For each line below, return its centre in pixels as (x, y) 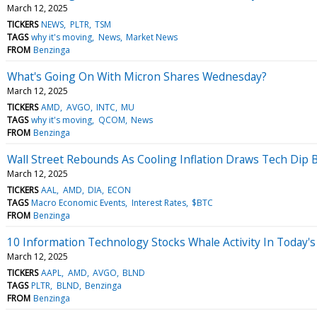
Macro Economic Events (79, 202)
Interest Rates (158, 202)
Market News (151, 37)
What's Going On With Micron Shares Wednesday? (137, 76)
